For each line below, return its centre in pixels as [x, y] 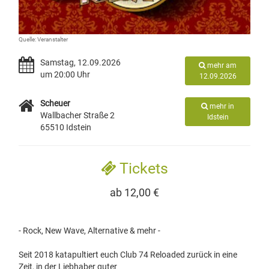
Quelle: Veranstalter [43, 39]
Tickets [142, 168]
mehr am [221, 65]
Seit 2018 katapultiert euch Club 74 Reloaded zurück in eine [128, 254]
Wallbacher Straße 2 [77, 115]
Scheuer [55, 103]
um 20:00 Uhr [65, 74]
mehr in [221, 106]
